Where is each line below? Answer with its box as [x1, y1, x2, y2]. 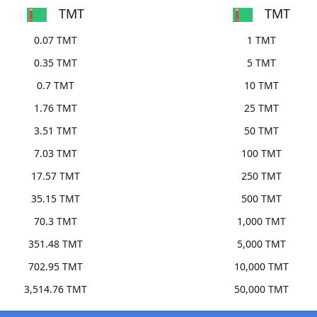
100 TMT [241, 146, 282, 161]
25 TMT [244, 101, 279, 115]
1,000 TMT [237, 214, 286, 229]
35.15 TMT [31, 192, 80, 206]
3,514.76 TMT [24, 282, 87, 296]
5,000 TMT [237, 237, 286, 251]
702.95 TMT [28, 260, 83, 274]
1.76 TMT [34, 101, 77, 115]
